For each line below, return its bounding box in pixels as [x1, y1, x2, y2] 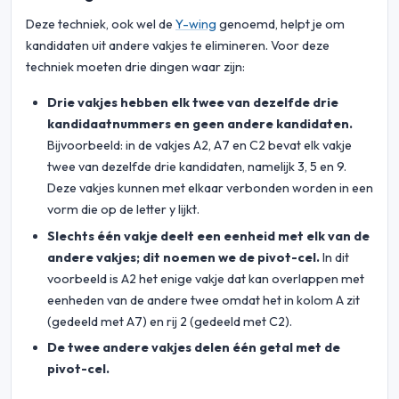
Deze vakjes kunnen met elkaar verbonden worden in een [47, 180, 373, 197]
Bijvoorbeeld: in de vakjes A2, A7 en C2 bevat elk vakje [47, 137, 352, 154]
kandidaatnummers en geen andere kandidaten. [47, 116, 353, 133]
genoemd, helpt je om [216, 16, 345, 33]
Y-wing [175, 16, 216, 33]
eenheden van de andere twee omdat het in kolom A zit [47, 291, 360, 308]
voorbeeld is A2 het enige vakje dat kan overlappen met [47, 270, 364, 287]
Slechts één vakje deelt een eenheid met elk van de [47, 227, 370, 244]
